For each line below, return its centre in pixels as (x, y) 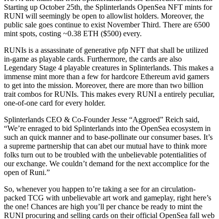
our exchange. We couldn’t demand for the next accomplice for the (107, 164)
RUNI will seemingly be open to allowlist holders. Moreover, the (104, 16)
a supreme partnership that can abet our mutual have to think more (105, 146)
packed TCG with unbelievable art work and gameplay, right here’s (108, 198)
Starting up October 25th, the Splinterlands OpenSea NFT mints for (108, 7)
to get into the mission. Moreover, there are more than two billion (104, 85)
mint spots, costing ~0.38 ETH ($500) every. (73, 33)
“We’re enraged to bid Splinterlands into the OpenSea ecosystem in (107, 128)
